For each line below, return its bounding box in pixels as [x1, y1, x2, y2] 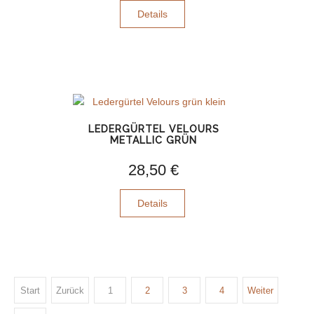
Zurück [56, 285, 84, 296]
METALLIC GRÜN [110, 135, 197, 146]
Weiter [247, 285, 273, 296]
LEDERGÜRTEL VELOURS [88, 123, 219, 135]
